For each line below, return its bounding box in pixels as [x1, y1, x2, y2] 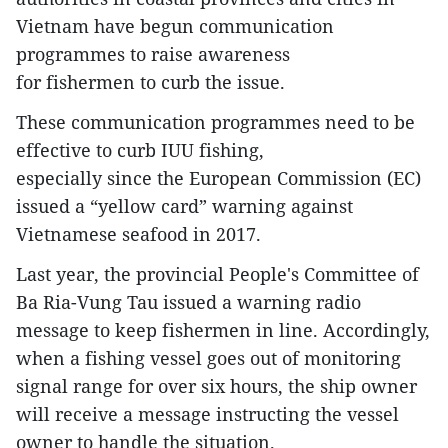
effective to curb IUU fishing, [16, 138, 264, 163]
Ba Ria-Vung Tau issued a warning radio [16, 290, 361, 315]
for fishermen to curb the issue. [16, 70, 285, 95]
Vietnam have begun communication [16, 14, 334, 39]
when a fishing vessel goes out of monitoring [16, 346, 401, 371]
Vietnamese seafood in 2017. [16, 222, 261, 247]
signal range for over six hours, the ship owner [16, 374, 417, 399]
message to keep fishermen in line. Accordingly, [16, 318, 430, 343]
